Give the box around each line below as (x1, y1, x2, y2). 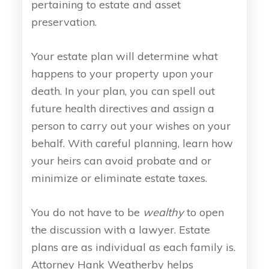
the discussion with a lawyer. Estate (31, 222, 211, 237)
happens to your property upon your (31, 66, 214, 80)
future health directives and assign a (31, 101, 215, 115)
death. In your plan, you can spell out (31, 83, 216, 98)
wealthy (143, 205, 184, 219)
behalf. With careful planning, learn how (31, 136, 234, 150)
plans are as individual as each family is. (31, 240, 236, 254)
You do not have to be (31, 205, 144, 219)
